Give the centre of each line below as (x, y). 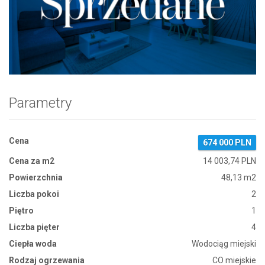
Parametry (40, 103)
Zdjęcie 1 (54, 43)
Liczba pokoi (34, 194)
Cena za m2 (32, 161)
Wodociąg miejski (224, 243)
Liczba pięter (34, 227)
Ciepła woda (33, 243)
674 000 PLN (227, 142)
